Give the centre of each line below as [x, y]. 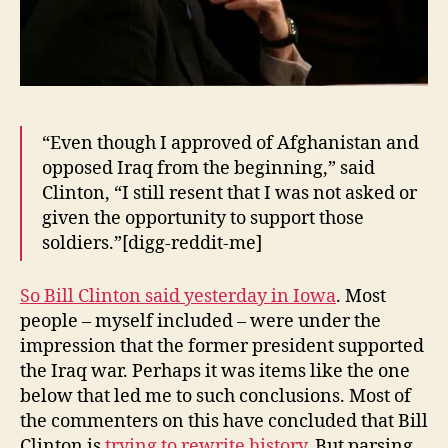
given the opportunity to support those [203, 219]
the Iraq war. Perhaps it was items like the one [215, 371]
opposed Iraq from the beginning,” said [208, 169]
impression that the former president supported [222, 346]
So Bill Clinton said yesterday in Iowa [178, 296]
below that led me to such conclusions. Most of [215, 396]
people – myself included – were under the [200, 321]
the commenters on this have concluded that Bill [224, 421]
